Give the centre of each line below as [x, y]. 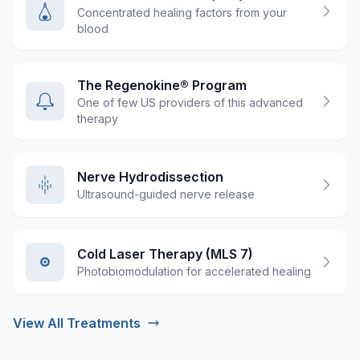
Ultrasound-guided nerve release [166, 194]
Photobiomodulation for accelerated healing [194, 271]
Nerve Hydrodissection [150, 176]
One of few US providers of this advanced [190, 102]
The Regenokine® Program [162, 85]
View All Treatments [77, 323]
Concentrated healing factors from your [182, 12]
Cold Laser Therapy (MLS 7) [165, 254]
